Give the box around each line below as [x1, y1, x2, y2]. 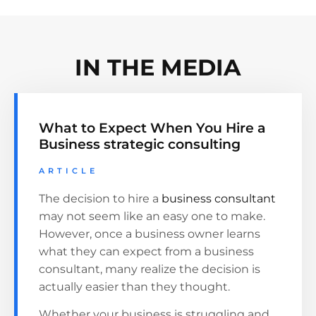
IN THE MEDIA [75, 53, 241, 81]
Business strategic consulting [39, 135, 241, 152]
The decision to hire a [39, 191, 162, 205]
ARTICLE [39, 165, 98, 176]
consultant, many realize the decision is [39, 262, 260, 276]
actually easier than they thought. [39, 279, 230, 293]
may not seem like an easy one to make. [39, 209, 265, 223]
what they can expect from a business [39, 244, 254, 258]
